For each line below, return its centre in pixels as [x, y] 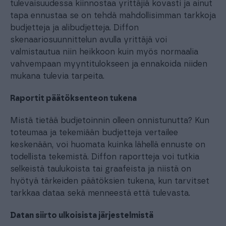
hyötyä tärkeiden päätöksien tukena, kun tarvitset [110, 181]
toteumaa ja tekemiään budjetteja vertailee [94, 133]
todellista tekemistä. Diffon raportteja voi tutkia [105, 157]
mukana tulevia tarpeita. [57, 76]
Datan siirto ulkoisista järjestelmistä [82, 215]
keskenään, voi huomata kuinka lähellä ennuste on [108, 145]
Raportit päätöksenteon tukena [73, 98]
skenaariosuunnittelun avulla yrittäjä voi [89, 40]
